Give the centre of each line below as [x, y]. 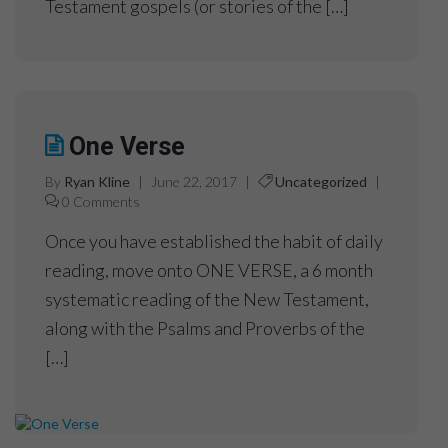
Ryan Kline [97, 182]
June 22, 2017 [194, 182]
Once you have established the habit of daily [214, 241]
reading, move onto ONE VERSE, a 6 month [209, 270]
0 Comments [101, 202]
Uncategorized [321, 182]
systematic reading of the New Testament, [207, 299]
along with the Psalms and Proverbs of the [205, 328]
